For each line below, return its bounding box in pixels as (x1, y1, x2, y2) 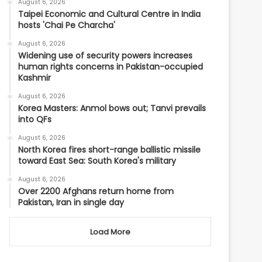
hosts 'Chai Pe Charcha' (18, 19, 116, 31)
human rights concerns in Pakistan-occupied (18, 61, 204, 73)
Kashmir (18, 72, 51, 84)
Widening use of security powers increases (18, 50, 193, 61)
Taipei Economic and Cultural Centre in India (18, 8, 201, 20)
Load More (90, 226, 130, 237)
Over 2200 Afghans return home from (18, 185, 174, 197)
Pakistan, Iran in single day (18, 196, 125, 208)
